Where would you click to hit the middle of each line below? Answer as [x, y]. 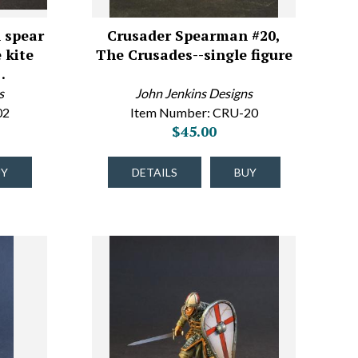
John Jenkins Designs [194, 93]
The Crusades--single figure [194, 54]
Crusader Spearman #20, [194, 35]
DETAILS [154, 172]
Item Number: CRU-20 [194, 112]
